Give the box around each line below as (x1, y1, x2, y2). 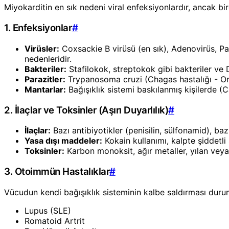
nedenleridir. (25, 53, 72, 64)
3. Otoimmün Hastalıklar (4, 166, 110, 178)
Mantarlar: (25, 84, 66, 95)
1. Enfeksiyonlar (4, 22, 72, 34)
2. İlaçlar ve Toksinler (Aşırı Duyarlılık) (4, 104, 169, 116)
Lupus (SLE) (25, 205, 71, 216)
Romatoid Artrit (25, 215, 85, 226)
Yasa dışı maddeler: (25, 135, 102, 146)
